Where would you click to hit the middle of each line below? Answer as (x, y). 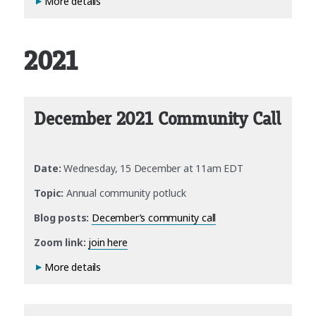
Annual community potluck (125, 193)
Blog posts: (63, 217)
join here (108, 242)
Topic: (49, 193)
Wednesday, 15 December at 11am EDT (153, 168)
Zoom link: (60, 242)
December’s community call (154, 217)
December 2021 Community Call (157, 119)
